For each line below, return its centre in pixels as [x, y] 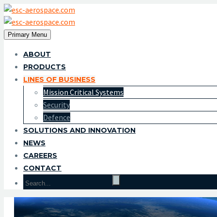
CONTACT [42, 168]
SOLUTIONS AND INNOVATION [79, 130]
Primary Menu [27, 35]
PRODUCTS [45, 67]
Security [56, 105]
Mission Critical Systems [83, 92]
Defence [57, 117]
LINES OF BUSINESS [59, 79]
